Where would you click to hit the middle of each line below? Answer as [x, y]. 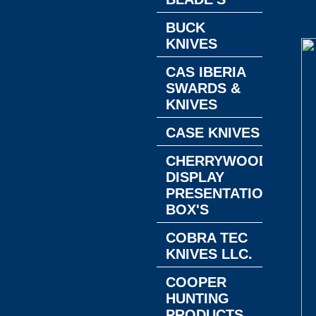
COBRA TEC [207, 238]
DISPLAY [195, 177]
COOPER [196, 282]
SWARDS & [203, 88]
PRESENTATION [219, 193]
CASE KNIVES [213, 133]
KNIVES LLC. [209, 254]
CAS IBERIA [206, 72]
